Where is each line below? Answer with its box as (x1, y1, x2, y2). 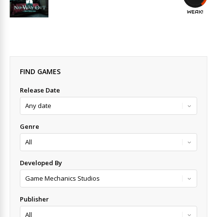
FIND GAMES (20, 67, 61, 76)
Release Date (20, 86, 60, 94)
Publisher (20, 195, 49, 203)
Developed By (20, 158, 62, 167)
